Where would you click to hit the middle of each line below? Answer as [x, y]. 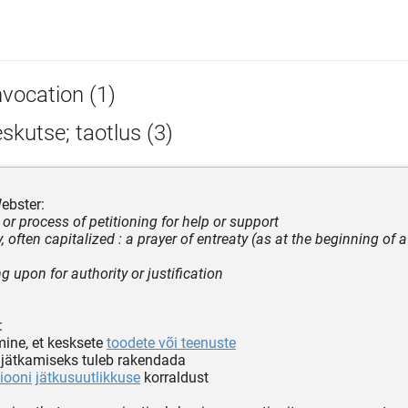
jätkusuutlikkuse [88, 377]
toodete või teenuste [171, 342]
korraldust [174, 377]
